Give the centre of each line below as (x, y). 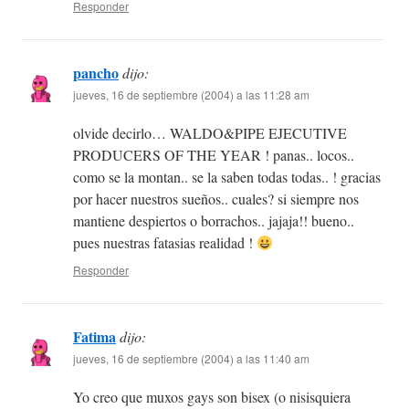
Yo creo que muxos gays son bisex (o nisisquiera (212, 397)
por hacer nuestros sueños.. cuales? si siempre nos (216, 199)
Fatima (94, 337)
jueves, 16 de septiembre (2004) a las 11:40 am (191, 359)
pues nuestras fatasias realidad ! (165, 243)
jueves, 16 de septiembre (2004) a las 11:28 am (191, 95)
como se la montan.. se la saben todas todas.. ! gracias (227, 177)
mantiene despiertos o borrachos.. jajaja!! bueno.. (214, 221)
